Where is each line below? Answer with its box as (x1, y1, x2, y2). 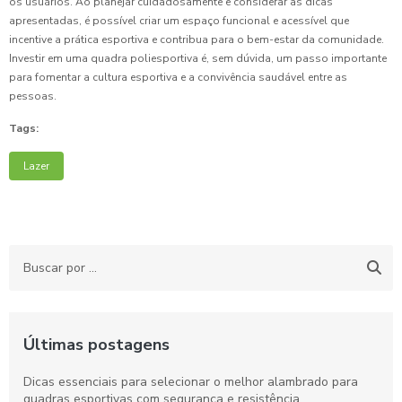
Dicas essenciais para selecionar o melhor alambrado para (23, 373, 358, 391)
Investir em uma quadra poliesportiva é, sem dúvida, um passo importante (9, 51, 387, 66)
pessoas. (9, 89, 57, 104)
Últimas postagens (23, 334, 170, 356)
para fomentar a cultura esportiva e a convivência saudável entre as (9, 70, 347, 85)
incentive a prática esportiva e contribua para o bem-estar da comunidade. (9, 32, 384, 48)
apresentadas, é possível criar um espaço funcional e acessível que (9, 13, 349, 29)
